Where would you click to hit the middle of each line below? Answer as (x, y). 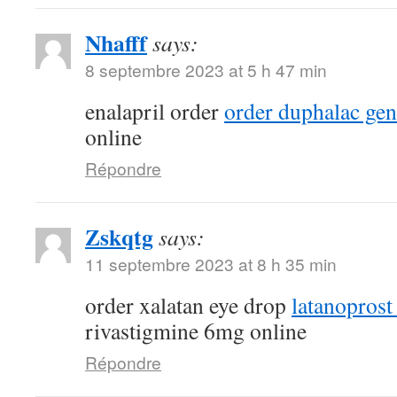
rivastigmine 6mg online (196, 331)
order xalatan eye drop (188, 305)
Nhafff (116, 43)
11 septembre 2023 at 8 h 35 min (211, 264)
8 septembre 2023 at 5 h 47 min (206, 70)
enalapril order (155, 111)
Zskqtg (119, 237)
